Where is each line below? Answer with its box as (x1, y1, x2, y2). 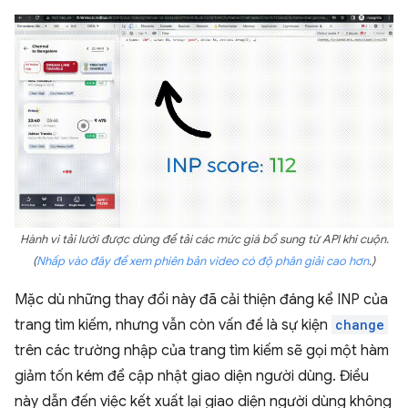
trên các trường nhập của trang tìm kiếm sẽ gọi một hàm (15, 341, 389, 360)
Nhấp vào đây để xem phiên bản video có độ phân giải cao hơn (36, 253, 369, 269)
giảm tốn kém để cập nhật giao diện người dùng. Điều (15, 366, 369, 385)
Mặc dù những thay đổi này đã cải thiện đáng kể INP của (15, 290, 388, 309)
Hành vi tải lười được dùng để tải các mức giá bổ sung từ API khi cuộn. (19, 231, 389, 247)
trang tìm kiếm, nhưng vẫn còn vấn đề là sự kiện (15, 315, 331, 334)
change (335, 315, 384, 333)
